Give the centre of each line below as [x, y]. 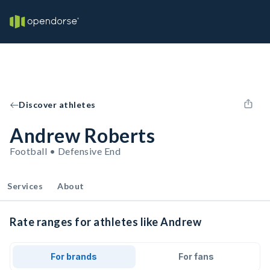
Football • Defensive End [65, 151]
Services [25, 186]
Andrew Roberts [82, 135]
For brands [74, 256]
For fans [196, 256]
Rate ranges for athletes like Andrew [105, 222]
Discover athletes [57, 105]
